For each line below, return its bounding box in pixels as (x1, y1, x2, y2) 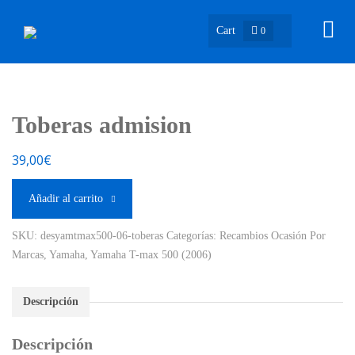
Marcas (12, 249, 44, 261)
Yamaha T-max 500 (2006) (90, 249, 212, 261)
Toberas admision (12, 112, 192, 138)
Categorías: (166, 230, 219, 242)
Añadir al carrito (29, 193, 103, 204)
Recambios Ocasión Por (219, 230, 326, 242)
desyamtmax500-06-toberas (40, 230, 163, 242)
